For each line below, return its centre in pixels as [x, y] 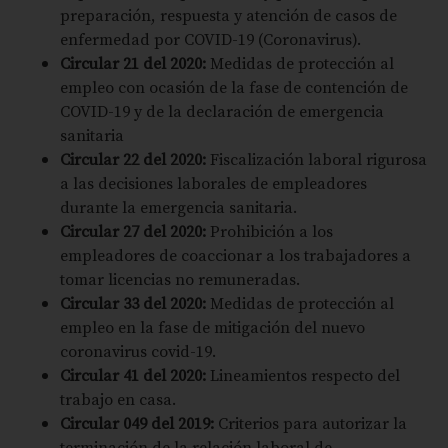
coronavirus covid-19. [138, 350]
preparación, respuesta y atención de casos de [228, 14]
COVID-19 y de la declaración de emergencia [222, 110]
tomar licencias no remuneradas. [180, 278]
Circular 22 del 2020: [133, 158]
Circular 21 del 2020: [135, 62]
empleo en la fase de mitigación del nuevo [212, 326]
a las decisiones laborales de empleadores [213, 182]
